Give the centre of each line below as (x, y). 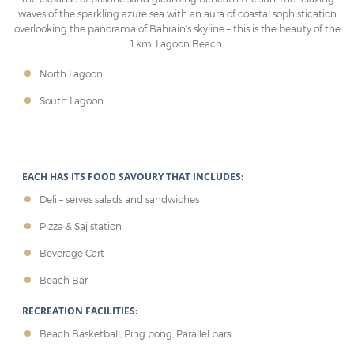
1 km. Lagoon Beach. (177, 43)
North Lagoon (71, 73)
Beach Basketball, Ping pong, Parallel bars (135, 333)
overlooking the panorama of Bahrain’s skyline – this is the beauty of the (177, 28)
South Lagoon (72, 100)
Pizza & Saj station (81, 226)
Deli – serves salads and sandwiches (119, 199)
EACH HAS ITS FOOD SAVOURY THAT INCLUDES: (133, 176)
